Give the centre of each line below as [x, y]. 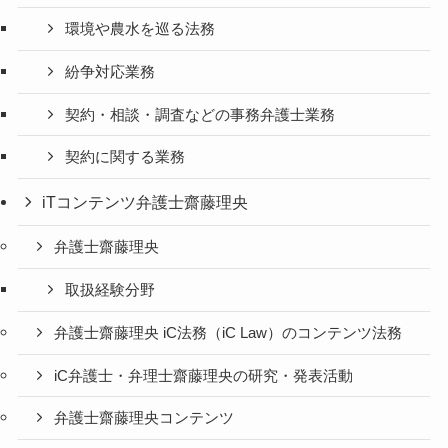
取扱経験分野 [110, 290]
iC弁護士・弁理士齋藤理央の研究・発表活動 [204, 375]
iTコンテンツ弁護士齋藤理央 [145, 202]
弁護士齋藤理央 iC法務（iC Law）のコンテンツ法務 [228, 332]
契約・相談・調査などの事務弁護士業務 [200, 114]
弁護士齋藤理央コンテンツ [144, 418]
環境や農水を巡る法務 [140, 29]
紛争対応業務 [110, 71]
